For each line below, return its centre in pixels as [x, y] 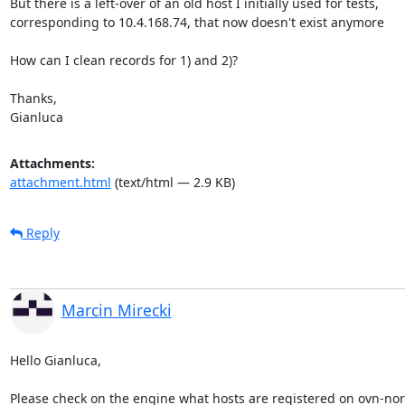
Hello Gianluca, [55, 360]
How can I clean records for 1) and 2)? [123, 60]
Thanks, [33, 98]
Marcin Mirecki [116, 310]
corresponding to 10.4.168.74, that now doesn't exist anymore [197, 22]
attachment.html [60, 182]
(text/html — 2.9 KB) [173, 182]
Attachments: [52, 163]
